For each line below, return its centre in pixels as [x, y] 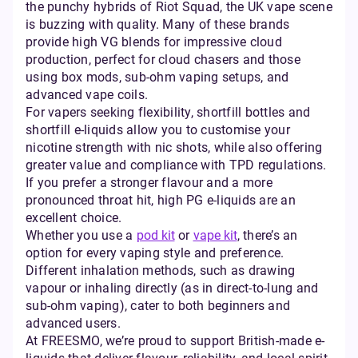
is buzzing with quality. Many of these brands [158, 24]
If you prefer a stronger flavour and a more [149, 183]
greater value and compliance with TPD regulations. [176, 165]
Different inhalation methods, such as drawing [161, 270]
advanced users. [73, 323]
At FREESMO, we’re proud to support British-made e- [175, 341]
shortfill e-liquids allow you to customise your [158, 130]
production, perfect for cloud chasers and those [163, 60]
